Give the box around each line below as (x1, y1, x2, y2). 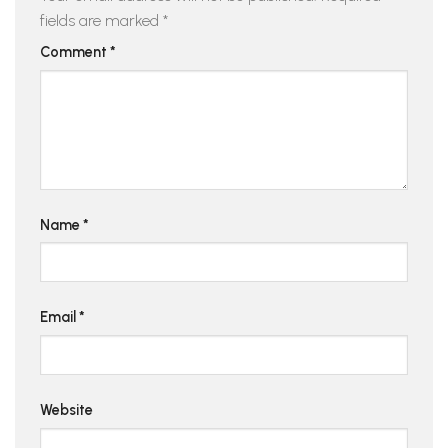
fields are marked (40, 10, 163, 30)
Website (40, 401, 93, 420)
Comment (40, 42, 110, 61)
